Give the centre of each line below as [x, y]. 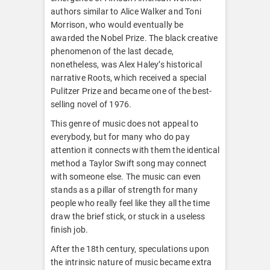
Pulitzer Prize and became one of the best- [131, 91]
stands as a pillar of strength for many [124, 190]
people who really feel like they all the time [130, 203]
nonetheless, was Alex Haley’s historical [126, 64]
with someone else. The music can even [126, 176]
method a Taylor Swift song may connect [129, 163]
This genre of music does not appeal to [125, 123]
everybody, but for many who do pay [120, 137]
